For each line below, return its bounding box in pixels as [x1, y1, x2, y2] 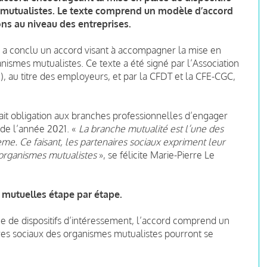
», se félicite [97, 148, 150, 161]
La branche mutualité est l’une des [79, 122, 223, 135]
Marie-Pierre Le [150, 148, 215, 161]
